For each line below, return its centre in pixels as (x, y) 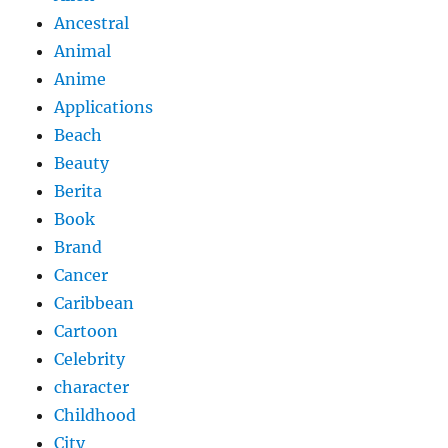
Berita (78, 191)
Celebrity (90, 359)
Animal (83, 51)
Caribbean (94, 303)
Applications (104, 107)
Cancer (81, 275)
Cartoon (86, 331)
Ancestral (92, 23)
